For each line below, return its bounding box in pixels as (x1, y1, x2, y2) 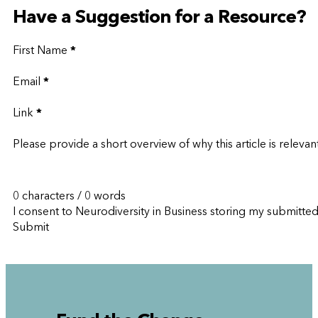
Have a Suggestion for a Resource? (13, 8, 306, 27)
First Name (13, 45, 67, 57)
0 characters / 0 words (13, 190, 126, 202)
